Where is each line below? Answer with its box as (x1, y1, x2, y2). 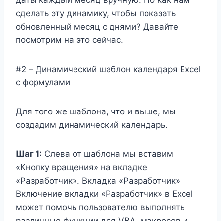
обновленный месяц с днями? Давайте (16, 21, 178, 32)
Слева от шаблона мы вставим (42, 148, 173, 159)
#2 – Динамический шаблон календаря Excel (16, 64, 201, 74)
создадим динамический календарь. (16, 119, 168, 130)
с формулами (16, 77, 70, 87)
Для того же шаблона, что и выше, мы (16, 106, 176, 116)
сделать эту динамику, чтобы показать (16, 8, 176, 18)
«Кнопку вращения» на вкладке (16, 162, 147, 172)
